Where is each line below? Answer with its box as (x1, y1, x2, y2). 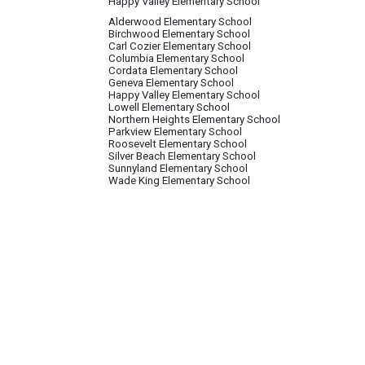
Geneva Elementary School (108, 77, 234, 89)
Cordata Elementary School (108, 64, 238, 77)
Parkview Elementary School (108, 125, 242, 138)
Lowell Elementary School (108, 101, 230, 113)
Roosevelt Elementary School (108, 138, 247, 150)
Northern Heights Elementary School (108, 113, 280, 125)
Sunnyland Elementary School (108, 162, 248, 174)
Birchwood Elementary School (108, 28, 250, 40)
